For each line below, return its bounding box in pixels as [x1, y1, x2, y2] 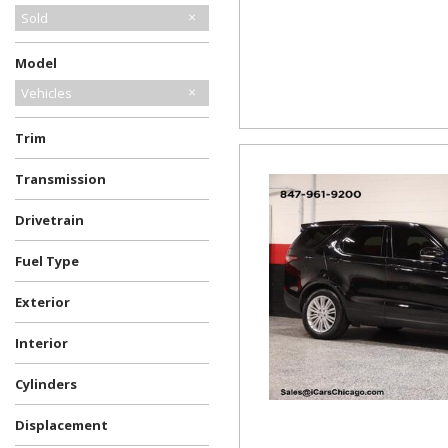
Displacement [15, 416, 108, 434]
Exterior [15, 293, 70, 311]
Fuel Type [15, 252, 79, 270]
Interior [15, 334, 68, 352]
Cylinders [15, 375, 77, 393]
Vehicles [21, 84, 72, 102]
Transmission [15, 170, 106, 188]
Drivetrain [15, 211, 84, 229]
